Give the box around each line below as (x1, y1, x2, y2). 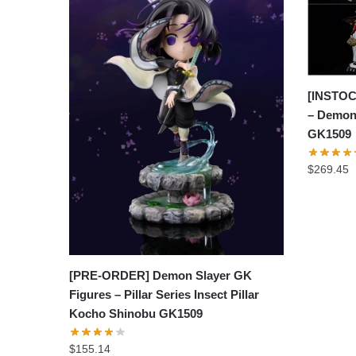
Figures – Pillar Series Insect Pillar (69, 287, 260, 301)
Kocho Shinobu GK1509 (69, 306, 203, 320)
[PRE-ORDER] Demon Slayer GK (69, 268, 253, 282)
